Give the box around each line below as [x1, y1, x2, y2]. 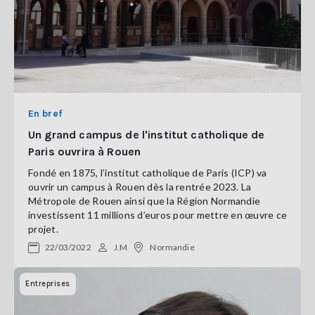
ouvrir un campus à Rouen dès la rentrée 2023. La [28, 181, 251, 193]
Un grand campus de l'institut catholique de [28, 128, 265, 141]
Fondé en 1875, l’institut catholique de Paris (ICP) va [28, 167, 267, 179]
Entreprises [25, 279, 70, 288]
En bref [28, 108, 62, 120]
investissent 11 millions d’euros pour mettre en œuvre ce [28, 209, 287, 221]
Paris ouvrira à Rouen [28, 145, 141, 158]
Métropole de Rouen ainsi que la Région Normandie [28, 195, 260, 207]
